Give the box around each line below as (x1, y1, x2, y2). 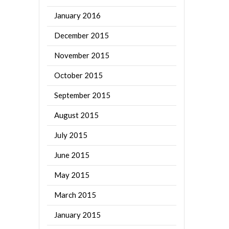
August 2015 (54, 110, 99, 120)
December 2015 (54, 31, 109, 40)
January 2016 (54, 11, 101, 20)
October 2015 (54, 70, 103, 80)
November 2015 (54, 51, 110, 60)
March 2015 (54, 190, 97, 199)
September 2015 (54, 90, 111, 100)
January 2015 (54, 210, 101, 219)
